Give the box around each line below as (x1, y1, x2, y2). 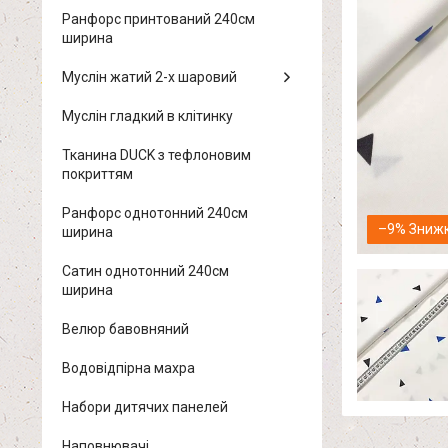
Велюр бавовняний (62, 321, 189, 337)
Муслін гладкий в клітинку (62, 108, 233, 124)
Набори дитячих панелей (62, 399, 228, 415)
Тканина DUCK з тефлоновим (62, 147, 251, 163)
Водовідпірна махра (62, 360, 195, 376)
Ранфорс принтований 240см (62, 11, 255, 27)
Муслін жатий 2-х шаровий (62, 69, 237, 85)
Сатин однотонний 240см (62, 263, 229, 279)
